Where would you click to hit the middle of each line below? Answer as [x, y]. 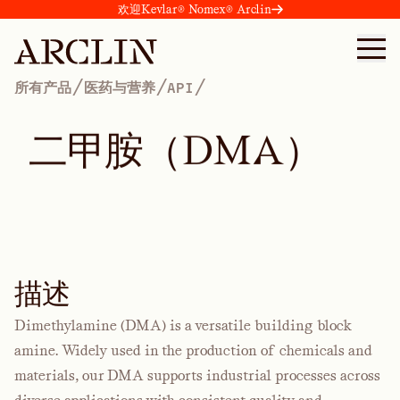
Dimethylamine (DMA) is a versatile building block [183, 325]
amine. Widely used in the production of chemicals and [193, 350]
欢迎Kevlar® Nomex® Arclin [194, 9]
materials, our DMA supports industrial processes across [197, 375]
